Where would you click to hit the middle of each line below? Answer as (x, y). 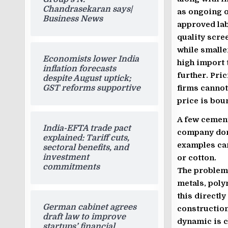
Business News (73, 19)
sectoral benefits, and (86, 148)
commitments (72, 167)
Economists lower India (91, 59)
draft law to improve (84, 217)
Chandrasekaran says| (88, 9)
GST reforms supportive (92, 88)
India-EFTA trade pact (87, 128)
